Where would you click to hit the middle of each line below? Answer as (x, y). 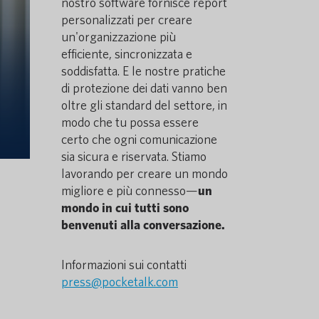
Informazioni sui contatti (124, 265)
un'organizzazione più (119, 37)
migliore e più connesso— (130, 190)
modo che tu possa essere (130, 122)
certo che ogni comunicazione (139, 139)
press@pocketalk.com (120, 282)
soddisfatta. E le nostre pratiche (143, 71)
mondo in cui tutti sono (125, 208)
